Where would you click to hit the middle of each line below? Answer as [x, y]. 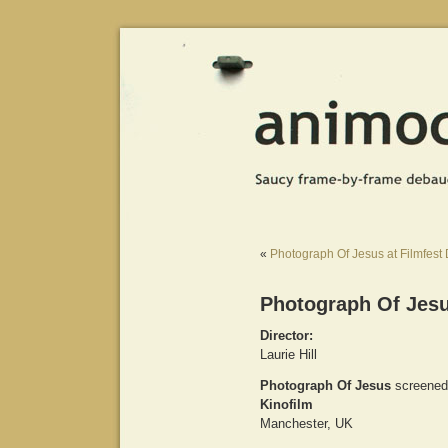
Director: [286, 335]
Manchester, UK [306, 423]
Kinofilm [286, 404]
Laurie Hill [288, 354]
